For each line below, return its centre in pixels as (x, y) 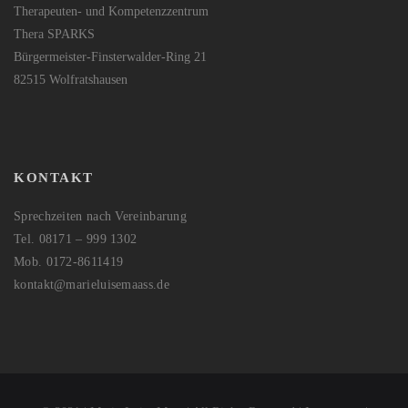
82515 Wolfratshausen (71, 80)
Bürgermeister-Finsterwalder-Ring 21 (110, 57)
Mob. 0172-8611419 (69, 262)
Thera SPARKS (54, 35)
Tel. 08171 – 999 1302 (76, 240)
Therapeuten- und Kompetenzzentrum (111, 12)
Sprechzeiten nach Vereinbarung (100, 217)
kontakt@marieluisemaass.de (92, 285)
